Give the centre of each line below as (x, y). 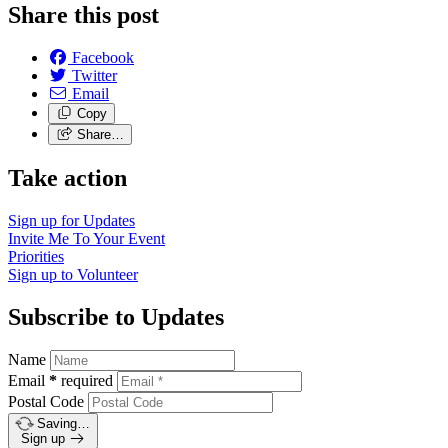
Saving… (63, 424)
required (87, 381)
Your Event (129, 238)
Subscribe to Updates (116, 316)
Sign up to (42, 274)
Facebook (103, 57)
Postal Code (46, 402)
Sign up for (45, 220)
